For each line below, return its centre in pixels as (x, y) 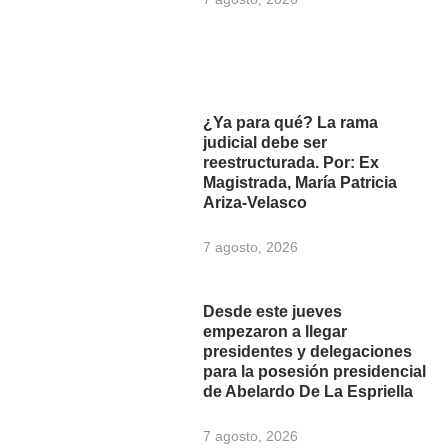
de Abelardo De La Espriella (308, 391)
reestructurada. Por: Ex (291, 163)
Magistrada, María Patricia (300, 183)
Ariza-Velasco (255, 203)
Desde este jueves (273, 311)
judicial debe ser (265, 143)
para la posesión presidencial (315, 371)
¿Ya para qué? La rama (291, 123)
